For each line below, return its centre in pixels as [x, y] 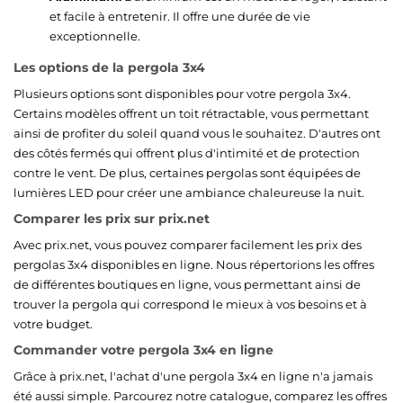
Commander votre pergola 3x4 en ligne [143, 349]
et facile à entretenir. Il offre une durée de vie [180, 16]
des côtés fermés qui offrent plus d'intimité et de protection [187, 152]
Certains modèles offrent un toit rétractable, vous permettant [191, 113]
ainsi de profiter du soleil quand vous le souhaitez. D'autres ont [197, 133]
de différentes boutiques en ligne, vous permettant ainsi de [187, 284]
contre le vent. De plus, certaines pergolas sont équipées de [187, 172]
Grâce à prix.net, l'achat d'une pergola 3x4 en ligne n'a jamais [193, 376]
